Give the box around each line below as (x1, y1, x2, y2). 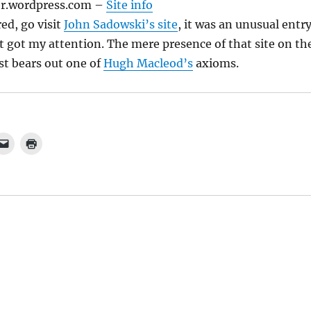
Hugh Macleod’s (103, 56, 193, 71)
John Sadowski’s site (63, 17, 178, 32)
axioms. (192, 56, 239, 71)
